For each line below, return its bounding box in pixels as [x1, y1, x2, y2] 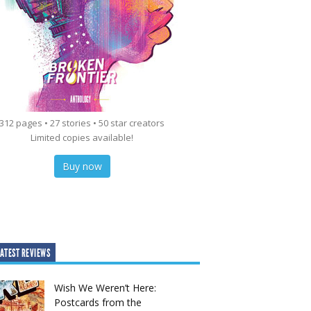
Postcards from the [54, 296, 142, 309]
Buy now [62, 160, 102, 173]
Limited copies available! [31, 131, 133, 144]
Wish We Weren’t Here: [54, 281, 156, 294]
